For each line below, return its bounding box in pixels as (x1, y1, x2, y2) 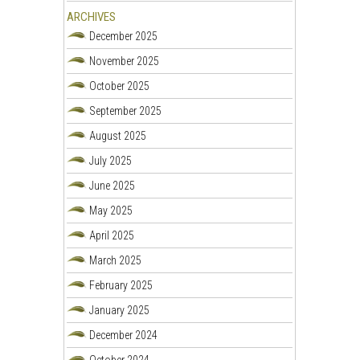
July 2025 (89, 153, 133, 167)
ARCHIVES (66, 9, 116, 24)
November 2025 (89, 54, 160, 67)
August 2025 (89, 129, 147, 142)
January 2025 (89, 303, 150, 317)
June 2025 (89, 178, 136, 192)
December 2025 (89, 29, 158, 43)
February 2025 (89, 278, 153, 292)
